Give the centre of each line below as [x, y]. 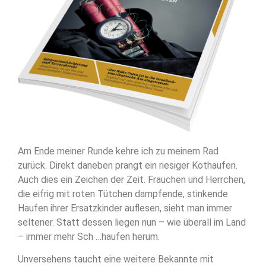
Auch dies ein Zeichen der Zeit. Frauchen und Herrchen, [132, 180]
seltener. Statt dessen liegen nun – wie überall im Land [132, 223]
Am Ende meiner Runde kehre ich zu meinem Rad [118, 151]
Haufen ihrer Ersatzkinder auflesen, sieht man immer [125, 208]
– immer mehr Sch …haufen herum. [89, 237]
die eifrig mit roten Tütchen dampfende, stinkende [123, 194]
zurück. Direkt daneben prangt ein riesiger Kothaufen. [128, 166]
